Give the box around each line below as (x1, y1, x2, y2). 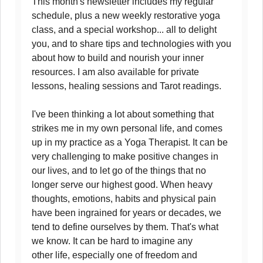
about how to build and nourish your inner (32, 53, 204, 63)
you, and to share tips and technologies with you (32, 39, 231, 49)
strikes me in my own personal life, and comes (32, 123, 222, 133)
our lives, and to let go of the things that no (32, 166, 206, 176)
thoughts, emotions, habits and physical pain (32, 194, 216, 204)
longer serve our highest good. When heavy (32, 180, 213, 190)
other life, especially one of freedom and (32, 250, 197, 260)
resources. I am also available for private (32, 67, 199, 77)
